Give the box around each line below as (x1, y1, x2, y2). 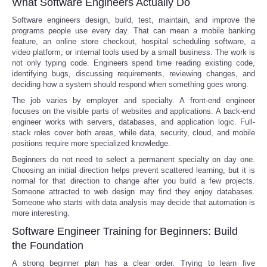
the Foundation (12, 239, 83, 252)
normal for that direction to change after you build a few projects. (12, 176, 255, 185)
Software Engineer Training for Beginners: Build (12, 225, 238, 237)
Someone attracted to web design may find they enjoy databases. (12, 187, 255, 196)
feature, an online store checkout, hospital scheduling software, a (12, 36, 255, 46)
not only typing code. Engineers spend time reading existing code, (12, 58, 255, 67)
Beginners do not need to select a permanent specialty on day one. (12, 154, 255, 164)
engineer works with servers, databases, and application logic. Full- (12, 117, 255, 126)
